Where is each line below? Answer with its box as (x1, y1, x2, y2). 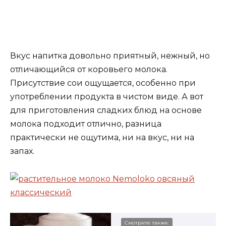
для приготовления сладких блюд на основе (10, 105, 202, 116)
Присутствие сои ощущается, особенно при (10, 78, 196, 88)
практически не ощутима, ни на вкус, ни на (10, 133, 194, 143)
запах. (10, 146, 34, 156)
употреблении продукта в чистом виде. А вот (10, 92, 203, 102)
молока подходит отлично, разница (10, 119, 161, 129)
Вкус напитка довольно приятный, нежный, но (10, 51, 210, 61)
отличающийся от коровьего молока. (10, 65, 167, 75)
